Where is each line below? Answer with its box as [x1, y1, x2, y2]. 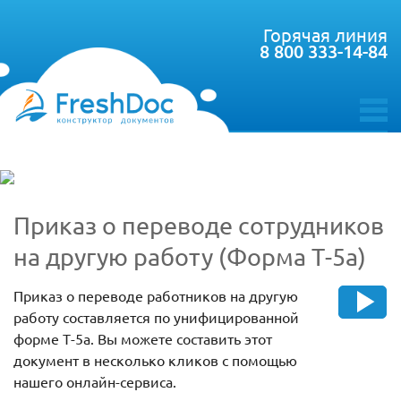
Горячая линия [263, 23, 388, 46]
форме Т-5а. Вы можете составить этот [13, 329, 272, 348]
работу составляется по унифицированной [13, 308, 299, 327]
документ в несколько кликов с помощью [13, 351, 297, 370]
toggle [359, 116, 398, 137]
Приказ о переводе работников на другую [13, 286, 298, 305]
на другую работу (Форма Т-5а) [13, 242, 366, 272]
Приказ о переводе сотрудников [13, 210, 384, 241]
